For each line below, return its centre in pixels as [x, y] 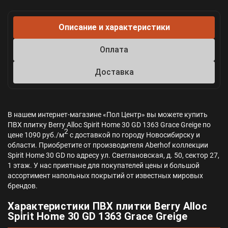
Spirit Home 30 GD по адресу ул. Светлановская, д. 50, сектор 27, [113, 155]
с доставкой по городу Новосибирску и [134, 135]
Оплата [114, 49]
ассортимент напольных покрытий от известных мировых [105, 175]
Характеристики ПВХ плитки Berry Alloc [108, 206]
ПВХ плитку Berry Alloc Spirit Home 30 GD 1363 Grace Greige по [109, 124]
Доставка [114, 72]
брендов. [23, 186]
